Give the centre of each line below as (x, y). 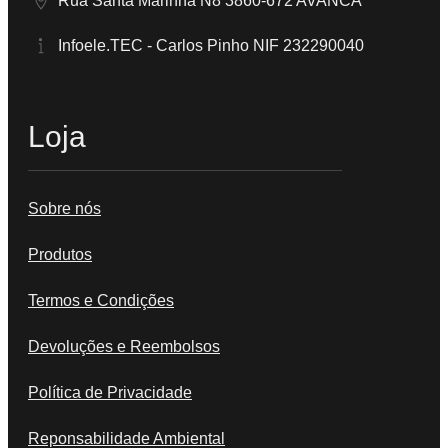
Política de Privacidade (110, 393)
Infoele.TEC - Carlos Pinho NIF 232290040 (210, 45)
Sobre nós (64, 209)
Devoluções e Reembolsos (124, 347)
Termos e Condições (101, 301)
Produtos (60, 255)
